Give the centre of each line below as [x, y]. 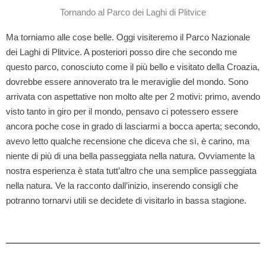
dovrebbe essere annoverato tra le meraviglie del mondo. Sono [127, 81]
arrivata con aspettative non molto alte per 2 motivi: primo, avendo [133, 96]
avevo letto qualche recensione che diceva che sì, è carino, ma [128, 141]
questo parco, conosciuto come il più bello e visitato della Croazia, [133, 66]
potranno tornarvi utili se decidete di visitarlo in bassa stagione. [126, 200]
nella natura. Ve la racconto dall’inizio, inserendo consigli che [122, 185]
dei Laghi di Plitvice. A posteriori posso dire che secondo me [121, 52]
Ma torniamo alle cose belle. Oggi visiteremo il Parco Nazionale [128, 37]
